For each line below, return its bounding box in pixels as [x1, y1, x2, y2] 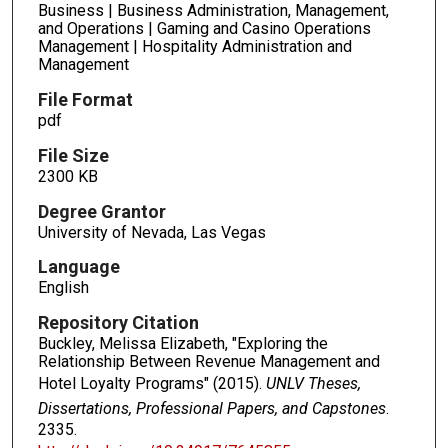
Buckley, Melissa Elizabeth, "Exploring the [37, 334, 328, 354]
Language [37, 256, 120, 278]
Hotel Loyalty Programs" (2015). [37, 374, 266, 394]
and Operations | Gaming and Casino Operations [37, 18, 371, 38]
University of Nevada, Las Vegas [37, 222, 266, 242]
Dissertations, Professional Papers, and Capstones [37, 399, 386, 419]
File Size [37, 144, 109, 166]
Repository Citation [37, 312, 199, 334]
